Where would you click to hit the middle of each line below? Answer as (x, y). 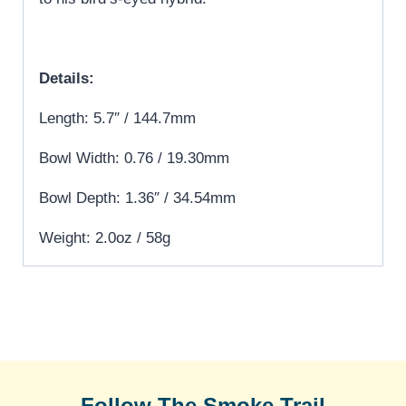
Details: (67, 78)
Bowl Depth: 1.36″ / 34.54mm (137, 198)
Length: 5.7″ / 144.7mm (117, 118)
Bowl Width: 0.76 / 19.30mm (134, 158)
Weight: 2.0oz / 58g (105, 237)
